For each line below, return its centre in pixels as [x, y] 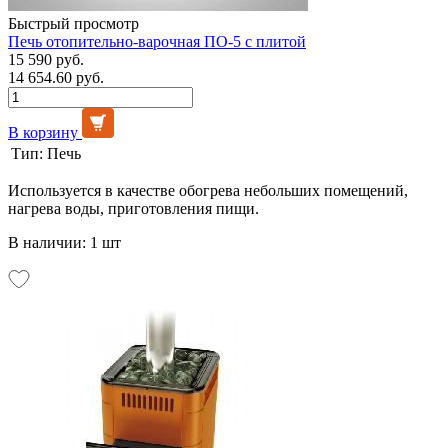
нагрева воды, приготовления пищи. [133, 208]
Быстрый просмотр [73, 23]
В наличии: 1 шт [64, 242]
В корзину [43, 132]
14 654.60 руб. [56, 77]
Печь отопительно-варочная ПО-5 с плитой [157, 41]
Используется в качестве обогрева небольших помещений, [208, 190]
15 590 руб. [46, 59]
